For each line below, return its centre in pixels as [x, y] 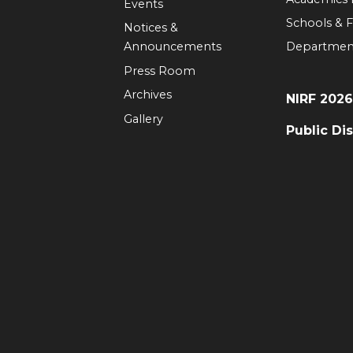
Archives [147, 95]
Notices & [150, 28]
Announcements [172, 47]
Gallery [143, 119]
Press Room [159, 71]
